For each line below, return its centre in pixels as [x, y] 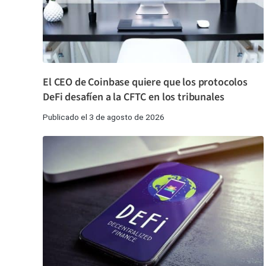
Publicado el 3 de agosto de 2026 [104, 117]
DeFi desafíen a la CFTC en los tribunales [134, 97]
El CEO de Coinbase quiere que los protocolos [145, 82]
